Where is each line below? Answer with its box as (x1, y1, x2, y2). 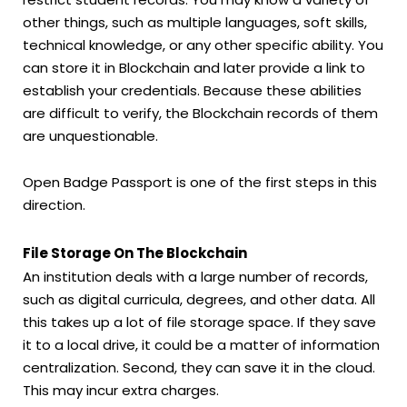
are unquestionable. (23, 125, 158, 145)
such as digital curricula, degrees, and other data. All (23, 290, 375, 310)
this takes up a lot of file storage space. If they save (23, 313, 376, 333)
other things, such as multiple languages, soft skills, (23, 12, 367, 32)
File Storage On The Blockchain (23, 243, 247, 263)
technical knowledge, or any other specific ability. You (23, 35, 383, 55)
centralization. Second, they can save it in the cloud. (23, 358, 375, 378)
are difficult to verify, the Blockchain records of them (23, 103, 378, 123)
